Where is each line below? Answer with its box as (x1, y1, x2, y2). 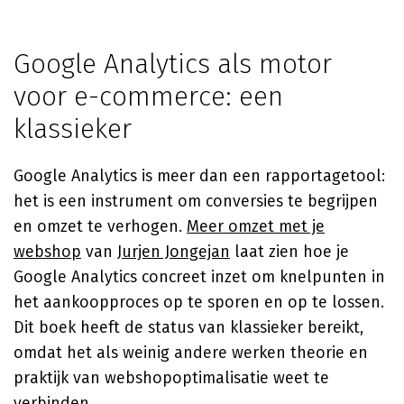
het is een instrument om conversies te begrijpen (14, 191, 378, 211)
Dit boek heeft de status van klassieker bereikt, (14, 317, 363, 337)
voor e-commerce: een (14, 80, 283, 113)
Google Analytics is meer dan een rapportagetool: (14, 166, 385, 186)
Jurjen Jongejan (117, 242, 230, 262)
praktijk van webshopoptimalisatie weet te (14, 368, 329, 388)
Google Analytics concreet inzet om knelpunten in (14, 267, 385, 287)
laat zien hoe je (230, 242, 349, 262)
